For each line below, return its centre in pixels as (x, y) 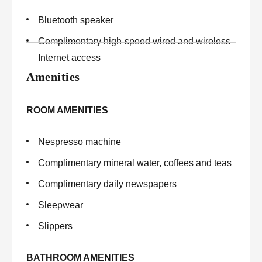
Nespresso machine (80, 142)
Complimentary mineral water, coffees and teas (135, 163)
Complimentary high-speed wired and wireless (134, 41)
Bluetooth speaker (77, 20)
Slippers (55, 226)
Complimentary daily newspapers (107, 184)
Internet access (69, 58)
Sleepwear (61, 205)
